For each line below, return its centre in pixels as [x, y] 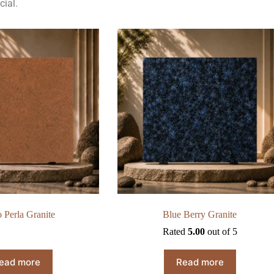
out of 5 [221, 232]
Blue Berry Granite [200, 215]
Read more [200, 262]
